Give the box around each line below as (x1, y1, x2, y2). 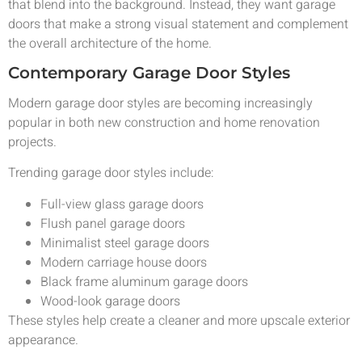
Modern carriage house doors (40, 252, 207, 272)
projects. (8, 132, 57, 152)
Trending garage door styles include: (8, 163, 214, 183)
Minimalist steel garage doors (40, 233, 209, 253)
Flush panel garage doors (40, 213, 185, 234)
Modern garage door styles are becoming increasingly (8, 93, 313, 113)
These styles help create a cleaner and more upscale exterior (8, 310, 350, 330)
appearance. (8, 330, 78, 350)
